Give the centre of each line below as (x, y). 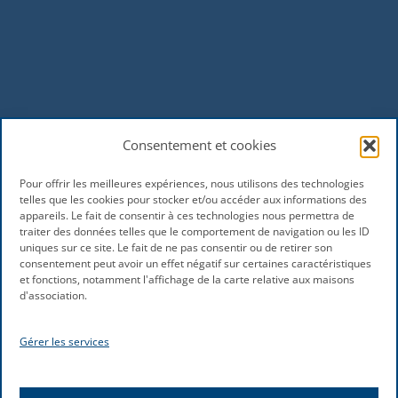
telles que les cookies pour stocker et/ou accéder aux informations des (193, 200)
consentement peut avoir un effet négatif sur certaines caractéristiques (195, 264)
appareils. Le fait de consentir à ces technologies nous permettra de (187, 216)
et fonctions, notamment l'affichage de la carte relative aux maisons (187, 280)
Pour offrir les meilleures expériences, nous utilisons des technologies (192, 184)
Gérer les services (64, 341)
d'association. (53, 296)
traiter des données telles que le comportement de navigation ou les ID (195, 232)
